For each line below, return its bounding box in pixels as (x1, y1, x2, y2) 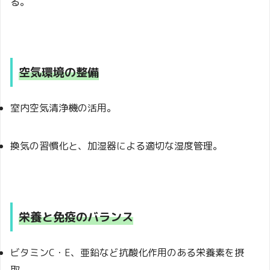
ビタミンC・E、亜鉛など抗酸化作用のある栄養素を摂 (10, 246, 244, 260)
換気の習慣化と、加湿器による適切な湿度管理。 (10, 139, 222, 153)
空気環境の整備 (19, 64, 99, 81)
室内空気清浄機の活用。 (10, 101, 116, 115)
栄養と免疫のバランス (19, 209, 133, 225)
